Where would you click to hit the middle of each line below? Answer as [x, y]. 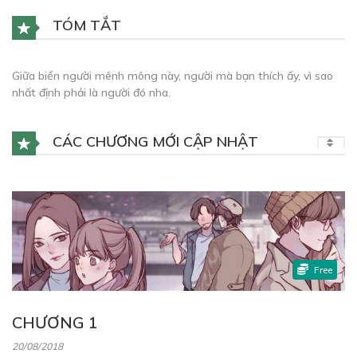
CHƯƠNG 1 [55, 323]
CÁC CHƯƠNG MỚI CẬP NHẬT [153, 141]
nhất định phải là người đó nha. [91, 92]
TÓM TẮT [85, 25]
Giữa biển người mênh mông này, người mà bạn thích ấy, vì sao [173, 75]
